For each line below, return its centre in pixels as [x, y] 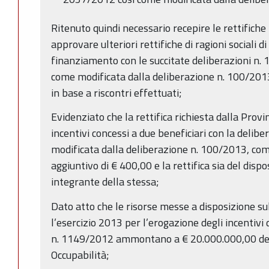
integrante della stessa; [105, 182]
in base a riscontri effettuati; [116, 92]
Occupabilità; [80, 255]
